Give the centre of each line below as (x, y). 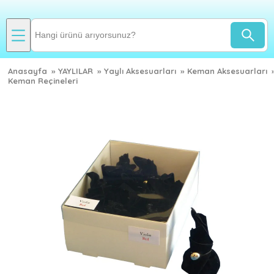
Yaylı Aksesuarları (140, 71)
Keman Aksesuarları (227, 71)
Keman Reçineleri (43, 81)
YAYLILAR (76, 71)
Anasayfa (28, 71)
